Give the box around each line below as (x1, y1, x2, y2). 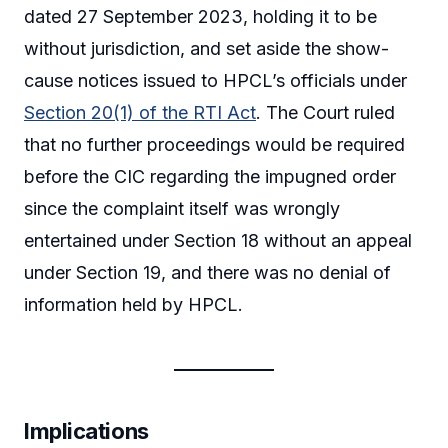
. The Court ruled (256, 102, 395, 124)
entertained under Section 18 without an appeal (24, 230, 412, 252)
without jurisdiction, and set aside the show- (24, 38, 389, 60)
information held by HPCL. (24, 294, 243, 316)
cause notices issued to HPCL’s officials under (24, 70, 407, 92)
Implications (24, 418, 149, 445)
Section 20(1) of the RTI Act (24, 102, 256, 124)
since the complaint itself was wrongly (24, 198, 340, 220)
